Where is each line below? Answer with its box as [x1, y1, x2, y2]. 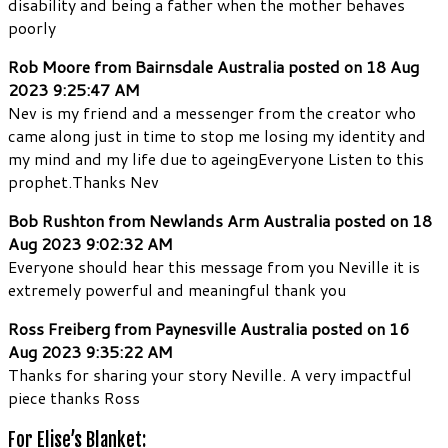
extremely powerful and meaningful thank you [8, 278, 346, 302]
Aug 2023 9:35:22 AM [8, 340, 173, 364]
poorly [8, 16, 56, 40]
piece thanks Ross [8, 386, 140, 410]
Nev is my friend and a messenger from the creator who [8, 101, 416, 125]
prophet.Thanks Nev [8, 170, 159, 194]
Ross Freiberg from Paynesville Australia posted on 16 [8, 317, 409, 341]
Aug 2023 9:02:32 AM [8, 232, 173, 256]
